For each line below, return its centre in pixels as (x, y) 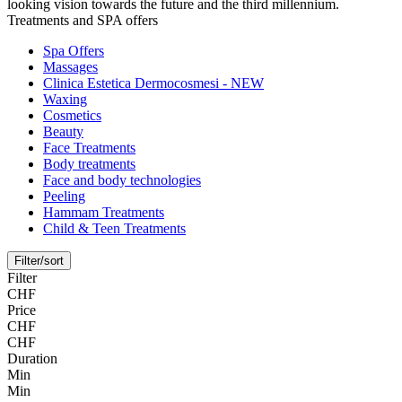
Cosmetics (72, 116)
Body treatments (89, 164)
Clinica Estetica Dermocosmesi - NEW (153, 83)
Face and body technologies (122, 180)
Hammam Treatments (104, 213)
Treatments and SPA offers (83, 21)
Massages (70, 67)
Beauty (63, 132)
